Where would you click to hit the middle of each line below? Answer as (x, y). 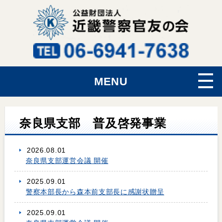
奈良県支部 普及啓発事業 (93, 123)
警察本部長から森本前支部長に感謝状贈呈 (95, 192)
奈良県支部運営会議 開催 (67, 161)
